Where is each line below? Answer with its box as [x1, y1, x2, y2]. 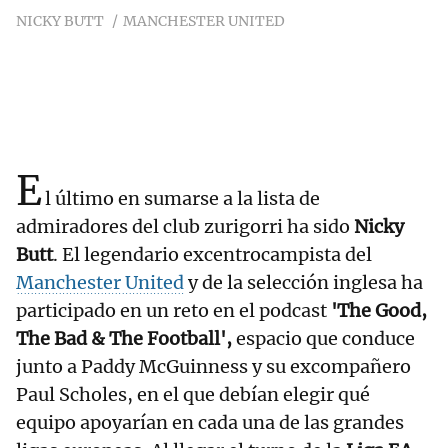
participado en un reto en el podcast [16, 299, 331, 323]
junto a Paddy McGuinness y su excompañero [16, 355, 411, 379]
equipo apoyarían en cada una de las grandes [16, 411, 404, 435]
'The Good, [331, 299, 427, 323]
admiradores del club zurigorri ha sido [16, 215, 354, 239]
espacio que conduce [236, 327, 415, 351]
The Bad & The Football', [16, 327, 236, 351]
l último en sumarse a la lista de [45, 187, 320, 211]
